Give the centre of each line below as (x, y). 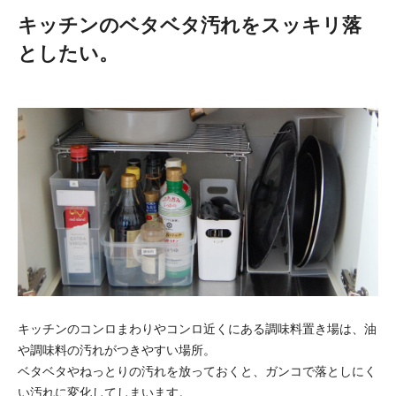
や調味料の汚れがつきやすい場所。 (117, 350)
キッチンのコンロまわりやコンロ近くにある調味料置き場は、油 (197, 328)
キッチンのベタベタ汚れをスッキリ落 (190, 25)
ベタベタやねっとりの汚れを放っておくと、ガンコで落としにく (197, 371)
